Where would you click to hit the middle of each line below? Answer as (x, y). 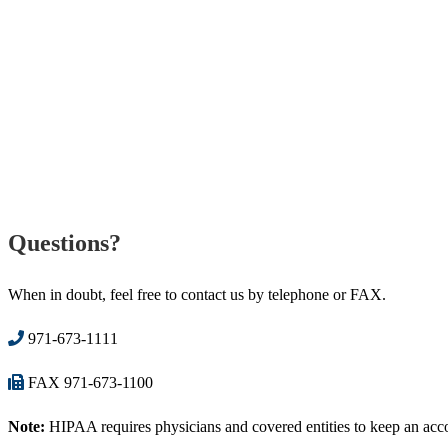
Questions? (67, 242)
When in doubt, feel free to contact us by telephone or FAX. (197, 294)
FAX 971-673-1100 (88, 382)
